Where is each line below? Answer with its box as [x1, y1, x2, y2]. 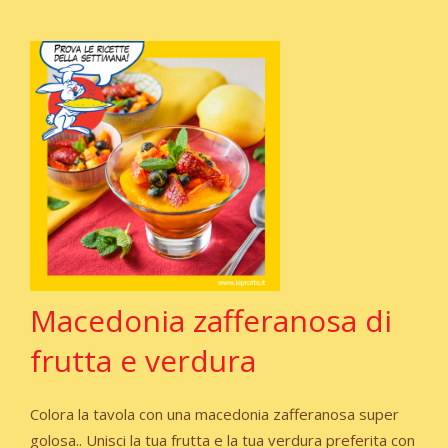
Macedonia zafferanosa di [30, 300, 392, 342]
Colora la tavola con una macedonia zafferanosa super [30, 404, 399, 425]
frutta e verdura [30, 340, 256, 382]
